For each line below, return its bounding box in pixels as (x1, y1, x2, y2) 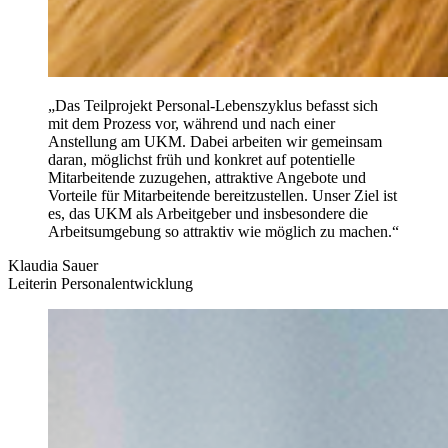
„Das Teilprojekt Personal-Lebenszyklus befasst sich (48, 97, 378, 114)
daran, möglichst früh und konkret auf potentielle (48, 151, 355, 168)
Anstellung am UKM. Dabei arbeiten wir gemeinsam (48, 133, 382, 150)
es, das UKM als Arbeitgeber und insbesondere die (48, 205, 368, 222)
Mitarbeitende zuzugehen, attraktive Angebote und (48, 169, 366, 186)
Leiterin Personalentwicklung (8, 275, 193, 292)
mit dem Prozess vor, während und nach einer (48, 115, 335, 132)
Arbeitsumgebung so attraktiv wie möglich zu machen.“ (48, 223, 399, 240)
